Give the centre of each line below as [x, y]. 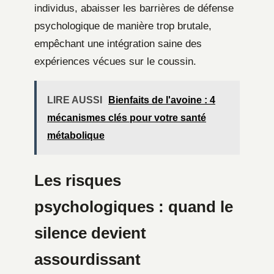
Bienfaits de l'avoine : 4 [162, 100]
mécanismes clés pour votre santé [127, 117]
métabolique [76, 135]
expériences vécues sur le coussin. [115, 61]
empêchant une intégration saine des [118, 43]
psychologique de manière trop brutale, [123, 26]
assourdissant [87, 260]
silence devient [90, 233]
